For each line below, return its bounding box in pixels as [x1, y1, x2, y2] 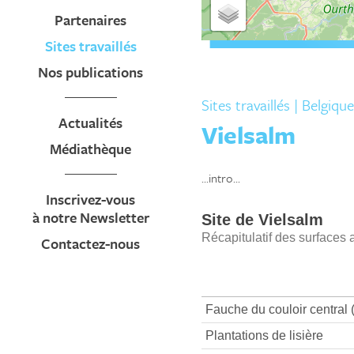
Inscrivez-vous [46, 189, 136, 209]
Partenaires [55, 9, 127, 30]
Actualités [58, 112, 123, 133]
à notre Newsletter [32, 207, 149, 228]
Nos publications [38, 62, 144, 82]
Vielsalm [201, 118, 296, 152]
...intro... [201, 169, 240, 186]
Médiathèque [50, 138, 132, 159]
